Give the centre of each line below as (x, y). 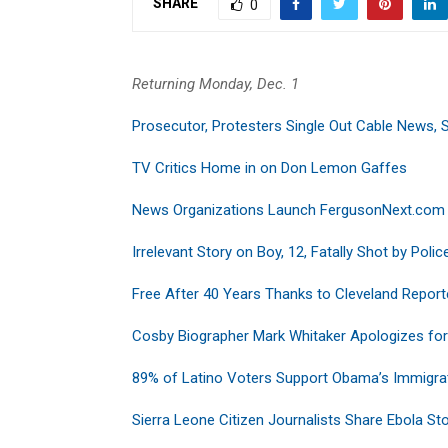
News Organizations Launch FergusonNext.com (288, 209)
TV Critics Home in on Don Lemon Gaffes (269, 167)
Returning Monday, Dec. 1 (215, 83)
